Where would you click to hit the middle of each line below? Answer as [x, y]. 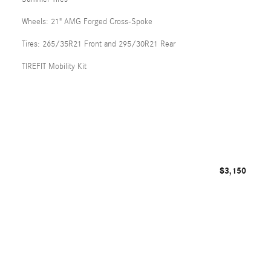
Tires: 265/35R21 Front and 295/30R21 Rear [99, 44]
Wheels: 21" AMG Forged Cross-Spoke [87, 21]
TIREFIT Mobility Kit [54, 66]
